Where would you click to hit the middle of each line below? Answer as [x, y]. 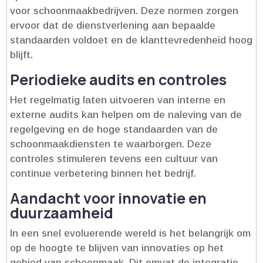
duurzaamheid [62, 213]
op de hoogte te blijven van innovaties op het [117, 248]
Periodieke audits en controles [119, 80]
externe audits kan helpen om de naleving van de [126, 115]
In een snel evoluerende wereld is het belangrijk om [131, 234]
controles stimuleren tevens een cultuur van [114, 159]
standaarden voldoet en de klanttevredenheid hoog [131, 41]
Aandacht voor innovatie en [109, 198]
